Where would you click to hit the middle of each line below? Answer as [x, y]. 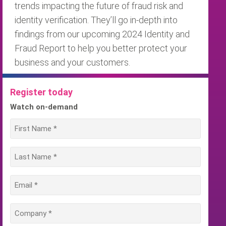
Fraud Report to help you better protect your [101, 48]
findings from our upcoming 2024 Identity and [102, 34]
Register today [41, 92]
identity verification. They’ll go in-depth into [96, 20]
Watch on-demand [44, 107]
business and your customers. [72, 62]
